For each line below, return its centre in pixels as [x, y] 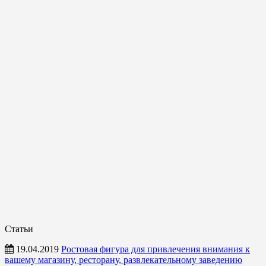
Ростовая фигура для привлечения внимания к [156, 249]
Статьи [19, 229]
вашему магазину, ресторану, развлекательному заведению [123, 259]
